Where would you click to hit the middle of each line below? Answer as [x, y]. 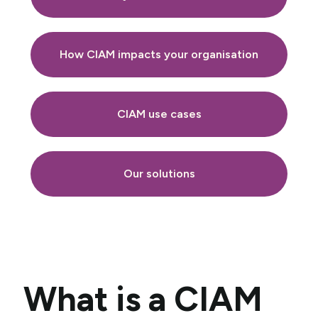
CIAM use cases [159, 114]
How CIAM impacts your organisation [159, 54]
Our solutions [159, 173]
